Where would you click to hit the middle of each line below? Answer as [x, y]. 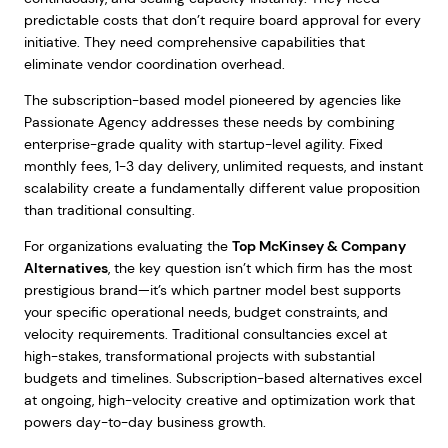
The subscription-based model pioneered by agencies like [212, 100]
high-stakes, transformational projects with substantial [199, 356]
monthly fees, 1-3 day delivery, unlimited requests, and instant [223, 166]
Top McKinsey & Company [318, 246]
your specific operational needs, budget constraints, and [205, 312]
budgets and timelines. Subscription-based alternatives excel [222, 378]
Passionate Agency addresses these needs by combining [209, 122]
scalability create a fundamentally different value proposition [221, 188]
